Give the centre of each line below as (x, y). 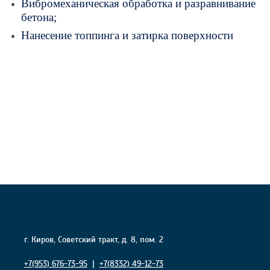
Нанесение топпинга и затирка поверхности (127, 35)
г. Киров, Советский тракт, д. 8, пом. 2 (94, 240)
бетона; (39, 17)
